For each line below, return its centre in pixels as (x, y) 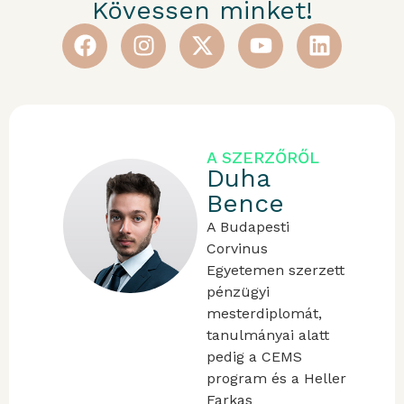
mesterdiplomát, (265, 313)
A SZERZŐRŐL (263, 157)
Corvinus (238, 248)
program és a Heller (277, 378)
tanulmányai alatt (268, 335)
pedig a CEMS (255, 356)
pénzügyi (239, 291)
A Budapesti (248, 226)
